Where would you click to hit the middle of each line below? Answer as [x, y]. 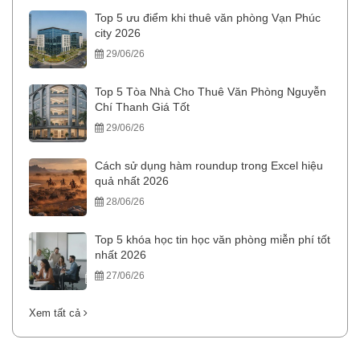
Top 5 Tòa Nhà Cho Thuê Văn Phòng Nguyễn [211, 92]
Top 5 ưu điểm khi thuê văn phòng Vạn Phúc [208, 18]
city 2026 [118, 33]
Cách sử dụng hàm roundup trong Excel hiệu [209, 166]
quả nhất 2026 [132, 181]
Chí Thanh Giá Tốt [142, 107]
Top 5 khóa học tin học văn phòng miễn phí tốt [213, 240]
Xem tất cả [56, 313]
